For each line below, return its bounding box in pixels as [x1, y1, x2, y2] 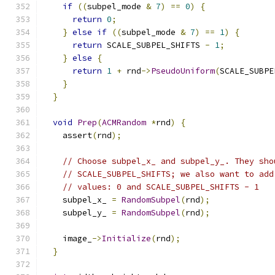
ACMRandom [102, 117, 146, 128]
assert [43, 130, 92, 141]
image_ [43, 233, 92, 244]
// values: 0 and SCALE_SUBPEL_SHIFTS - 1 [63, 182, 259, 192]
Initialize [102, 233, 151, 244]
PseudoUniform [151, 66, 215, 76]
